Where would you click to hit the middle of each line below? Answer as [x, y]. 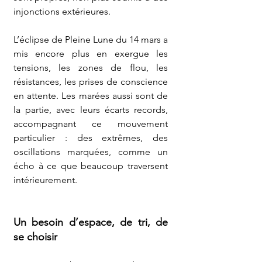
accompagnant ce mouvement [91, 124]
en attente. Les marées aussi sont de [91, 96]
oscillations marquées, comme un [91, 152]
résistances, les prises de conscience [91, 82]
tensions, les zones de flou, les [91, 68]
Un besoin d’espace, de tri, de [91, 222]
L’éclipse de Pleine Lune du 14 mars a [91, 39]
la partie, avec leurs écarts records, [91, 110]
